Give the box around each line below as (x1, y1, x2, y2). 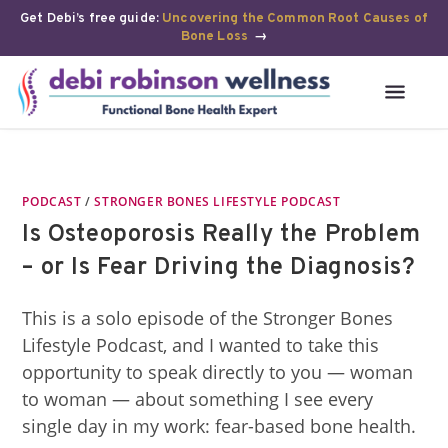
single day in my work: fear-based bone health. (22, 414, 417, 438)
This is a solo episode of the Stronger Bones (22, 306, 394, 330)
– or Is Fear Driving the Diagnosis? (22, 253, 416, 283)
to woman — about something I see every (22, 387, 374, 411)
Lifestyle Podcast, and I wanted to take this (22, 333, 380, 357)
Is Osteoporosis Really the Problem (22, 220, 421, 250)
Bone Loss (180, 28, 249, 45)
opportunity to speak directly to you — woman (22, 360, 414, 384)
